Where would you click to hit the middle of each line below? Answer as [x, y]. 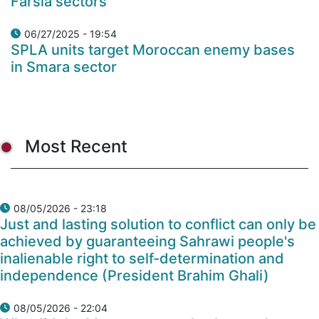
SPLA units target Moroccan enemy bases [153, 49]
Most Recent [76, 146]
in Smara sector [64, 67]
